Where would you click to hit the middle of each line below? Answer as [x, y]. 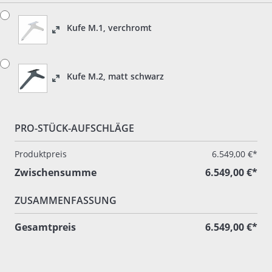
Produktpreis [41, 154]
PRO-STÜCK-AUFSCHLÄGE [74, 128]
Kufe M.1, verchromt [109, 27]
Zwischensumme [56, 173]
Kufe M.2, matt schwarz [115, 76]
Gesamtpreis [45, 227]
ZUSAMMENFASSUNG [66, 201]
